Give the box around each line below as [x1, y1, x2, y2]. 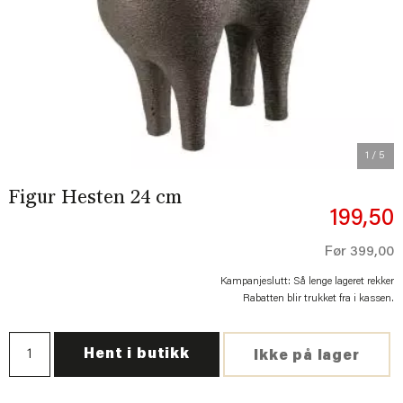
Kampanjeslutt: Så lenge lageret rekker [220, 275, 394, 287]
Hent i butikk [84, 347, 190, 363]
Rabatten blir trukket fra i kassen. [243, 293, 394, 305]
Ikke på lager [254, 349, 360, 364]
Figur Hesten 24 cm [9, 189, 182, 208]
